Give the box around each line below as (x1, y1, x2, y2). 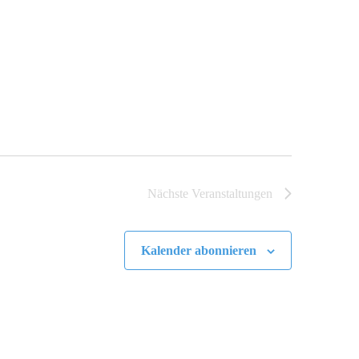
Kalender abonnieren (141, 244, 257, 257)
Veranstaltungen (192, 187, 272, 200)
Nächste (147, 187, 192, 200)
